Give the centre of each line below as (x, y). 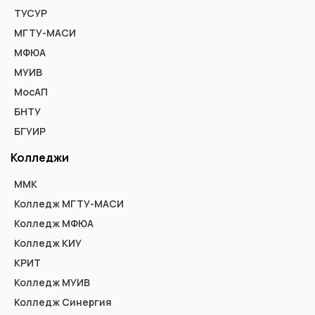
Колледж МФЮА (54, 223)
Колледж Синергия (63, 302)
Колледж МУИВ (52, 282)
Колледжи (40, 157)
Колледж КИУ (48, 243)
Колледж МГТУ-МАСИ (69, 203)
